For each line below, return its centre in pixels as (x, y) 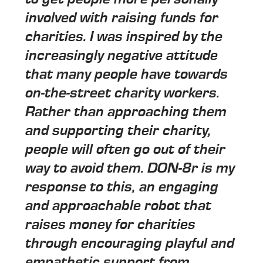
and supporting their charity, (119, 130)
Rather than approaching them (126, 112)
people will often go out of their (126, 149)
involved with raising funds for (122, 18)
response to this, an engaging (122, 187)
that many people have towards (127, 74)
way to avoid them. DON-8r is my (130, 168)
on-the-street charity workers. (123, 93)
